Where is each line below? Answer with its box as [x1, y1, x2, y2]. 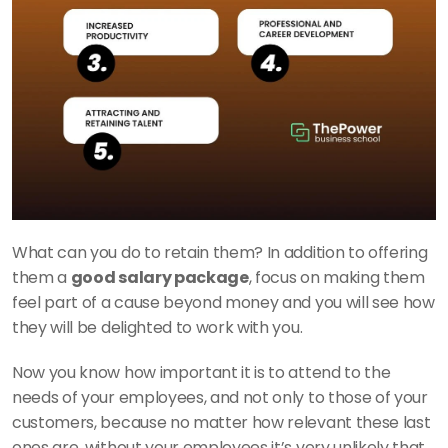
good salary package [70, 266, 249, 290]
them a [12, 266, 71, 290]
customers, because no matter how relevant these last [12, 411, 431, 435]
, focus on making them [248, 266, 425, 290]
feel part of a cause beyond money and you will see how [12, 291, 435, 315]
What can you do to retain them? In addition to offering [12, 241, 428, 265]
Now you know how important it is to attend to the [12, 361, 391, 385]
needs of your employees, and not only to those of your [12, 386, 428, 410]
